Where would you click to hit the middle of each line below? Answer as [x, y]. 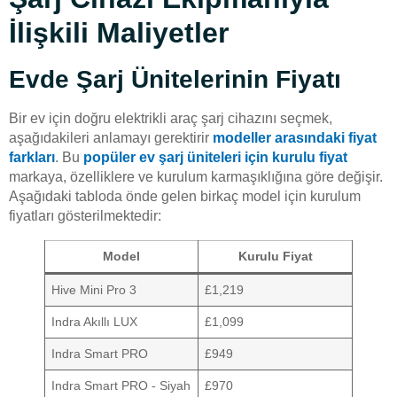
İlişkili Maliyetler [119, 32]
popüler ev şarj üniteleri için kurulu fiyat [215, 157]
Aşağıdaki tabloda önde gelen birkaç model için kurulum [185, 196]
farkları [32, 157]
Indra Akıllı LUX [95, 321]
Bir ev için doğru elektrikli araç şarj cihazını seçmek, [171, 118]
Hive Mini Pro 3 [94, 289]
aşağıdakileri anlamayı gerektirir [111, 137]
